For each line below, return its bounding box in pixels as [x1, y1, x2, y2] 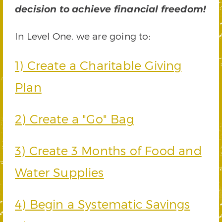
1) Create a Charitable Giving [15, 58, 182, 73]
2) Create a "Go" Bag [15, 111, 134, 126]
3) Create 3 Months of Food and [15, 143, 202, 158]
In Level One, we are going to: [15, 30, 151, 42]
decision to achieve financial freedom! [15, 3, 206, 15]
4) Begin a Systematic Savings [15, 197, 190, 212]
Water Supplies [15, 165, 104, 180]
